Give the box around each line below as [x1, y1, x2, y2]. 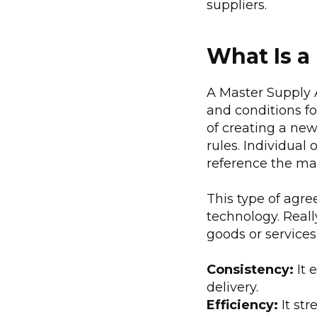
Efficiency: [207, 296, 278, 313]
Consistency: [207, 261, 294, 277]
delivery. [207, 279, 258, 295]
